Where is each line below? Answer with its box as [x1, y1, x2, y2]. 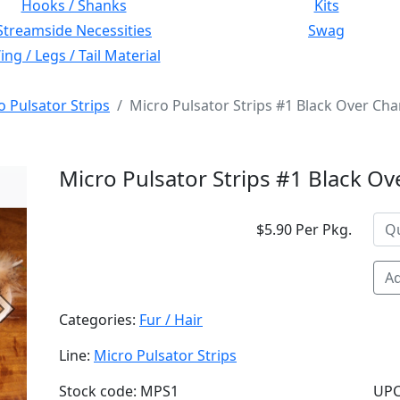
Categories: [59, 310, 139, 329]
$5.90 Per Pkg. [256, 220, 352, 239]
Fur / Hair [139, 310, 203, 329]
